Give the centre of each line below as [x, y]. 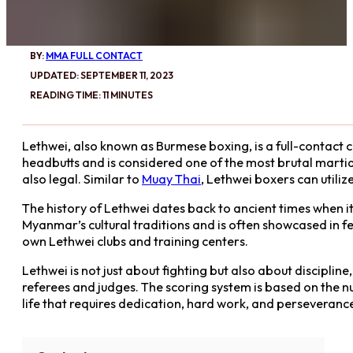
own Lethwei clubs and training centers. [135, 242]
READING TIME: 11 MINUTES [91, 95]
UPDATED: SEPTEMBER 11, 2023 [102, 75]
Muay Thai [171, 178]
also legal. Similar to [82, 178]
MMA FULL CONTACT [94, 55]
